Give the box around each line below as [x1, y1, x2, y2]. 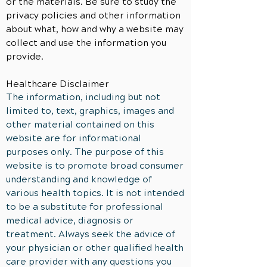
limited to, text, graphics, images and [6, 105, 174, 116]
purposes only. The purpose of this [6, 147, 164, 157]
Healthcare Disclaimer [6, 79, 109, 89]
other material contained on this [6, 119, 154, 130]
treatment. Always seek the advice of [6, 229, 175, 240]
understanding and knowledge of [6, 174, 152, 185]
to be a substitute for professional [6, 201, 163, 212]
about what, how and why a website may [6, 24, 184, 35]
